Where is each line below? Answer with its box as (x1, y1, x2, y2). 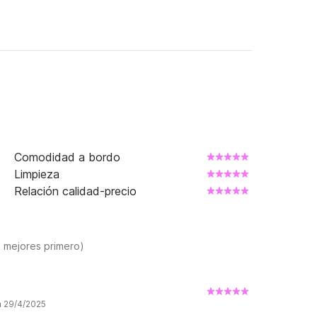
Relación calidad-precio (14, 184, 137, 198)
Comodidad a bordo (14, 150, 120, 164)
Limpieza (14, 167, 59, 181)
